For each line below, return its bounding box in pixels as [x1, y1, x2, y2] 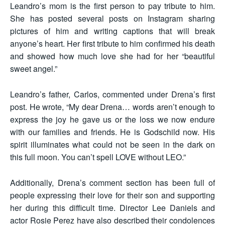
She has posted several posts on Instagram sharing [10, 13, 215, 25]
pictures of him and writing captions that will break [10, 25, 215, 37]
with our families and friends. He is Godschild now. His [10, 126, 215, 138]
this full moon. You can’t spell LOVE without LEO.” [10, 151, 186, 163]
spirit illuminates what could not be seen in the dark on [10, 139, 215, 151]
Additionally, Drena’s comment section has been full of [10, 177, 215, 189]
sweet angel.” [10, 63, 57, 75]
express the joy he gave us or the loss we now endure [10, 114, 215, 126]
